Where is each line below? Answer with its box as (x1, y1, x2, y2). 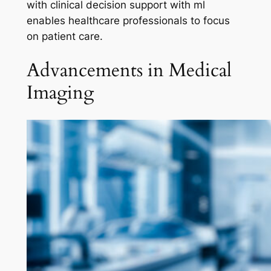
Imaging (26, 80, 94, 106)
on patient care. (26, 30, 103, 42)
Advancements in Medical (26, 57, 232, 83)
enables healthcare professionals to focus (26, 14, 230, 27)
